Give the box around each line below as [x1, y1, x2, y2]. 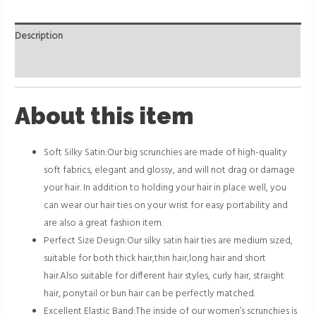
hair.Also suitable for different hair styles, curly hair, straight [44, 268, 285, 284]
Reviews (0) [15, 56, 63, 71]
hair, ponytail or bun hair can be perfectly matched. [44, 286, 256, 301]
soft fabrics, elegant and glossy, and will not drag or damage [44, 162, 296, 178]
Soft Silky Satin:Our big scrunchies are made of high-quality [44, 145, 288, 160]
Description [15, 29, 63, 44]
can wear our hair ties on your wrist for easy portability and [44, 197, 288, 213]
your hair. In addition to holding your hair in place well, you [44, 180, 287, 195]
